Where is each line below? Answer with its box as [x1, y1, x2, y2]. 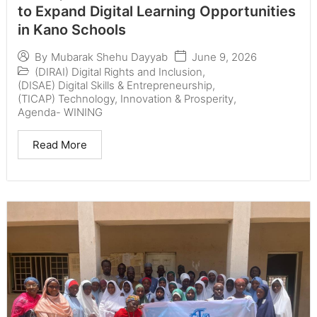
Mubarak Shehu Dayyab [51, 50, 168, 64]
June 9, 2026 [192, 50, 257, 64]
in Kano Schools [18, 21, 126, 38]
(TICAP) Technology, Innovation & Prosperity [18, 91, 234, 105]
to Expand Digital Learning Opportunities [18, 2, 296, 20]
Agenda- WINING [18, 105, 103, 119]
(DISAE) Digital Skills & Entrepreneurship [18, 78, 212, 92]
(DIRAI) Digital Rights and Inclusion [35, 64, 202, 79]
